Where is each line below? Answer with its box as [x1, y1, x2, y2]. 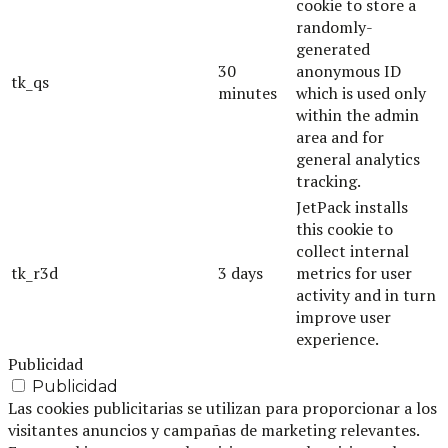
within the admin [296, 103, 419, 126]
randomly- [296, 15, 373, 38]
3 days [218, 261, 263, 284]
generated [296, 37, 370, 60]
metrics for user [296, 261, 412, 284]
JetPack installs [296, 195, 408, 218]
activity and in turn [296, 283, 436, 306]
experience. [296, 327, 379, 350]
